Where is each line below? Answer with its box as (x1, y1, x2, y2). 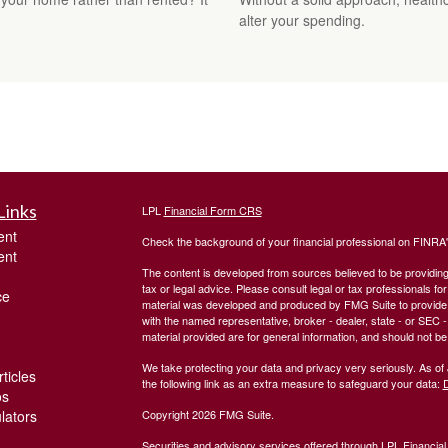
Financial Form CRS (163, 202, 262, 219)
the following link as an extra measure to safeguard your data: (141, 375, 443, 392)
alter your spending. (239, 10, 365, 31)
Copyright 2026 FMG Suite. (141, 406, 274, 423)
